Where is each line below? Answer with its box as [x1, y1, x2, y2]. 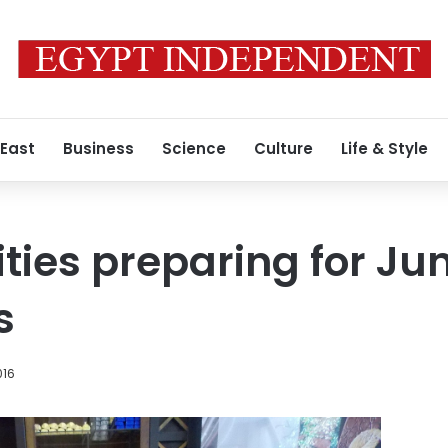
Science [162, 138, 226, 159]
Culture [254, 138, 313, 159]
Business [63, 138, 134, 159]
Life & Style [341, 138, 428, 159]
